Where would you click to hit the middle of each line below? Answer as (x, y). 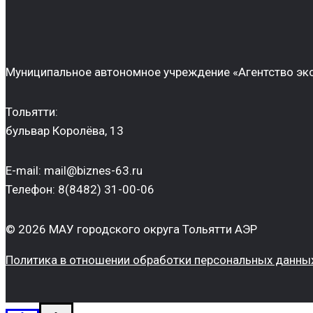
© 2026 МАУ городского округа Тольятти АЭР (131, 230)
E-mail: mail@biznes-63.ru (74, 171)
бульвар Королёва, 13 (65, 131)
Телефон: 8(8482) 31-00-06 (80, 190)
